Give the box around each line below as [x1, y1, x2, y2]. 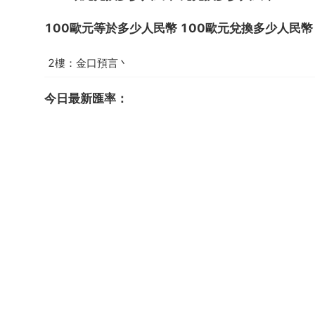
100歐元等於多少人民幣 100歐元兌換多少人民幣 [44, 21, 313, 36]
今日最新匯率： [44, 91, 128, 106]
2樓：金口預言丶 [48, 56, 129, 70]
